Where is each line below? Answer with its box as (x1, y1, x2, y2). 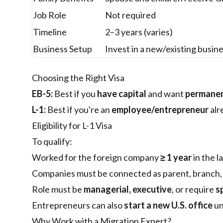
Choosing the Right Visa (32, 72, 124, 83)
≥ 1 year (160, 152, 192, 163)
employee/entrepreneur (111, 104, 209, 115)
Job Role (33, 9, 66, 20)
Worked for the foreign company (32, 152, 160, 163)
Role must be (32, 184, 84, 195)
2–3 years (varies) (105, 26, 173, 37)
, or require (172, 184, 216, 195)
